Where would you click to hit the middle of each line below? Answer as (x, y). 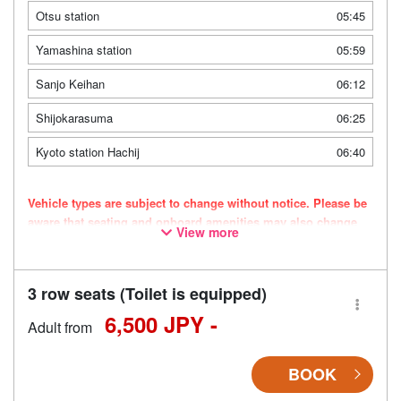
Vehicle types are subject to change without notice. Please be (197, 202)
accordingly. (62, 240)
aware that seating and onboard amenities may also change (192, 221)
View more (208, 231)
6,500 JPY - (161, 324)
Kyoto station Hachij (88, 151)
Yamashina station (84, 49)
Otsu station (68, 15)
